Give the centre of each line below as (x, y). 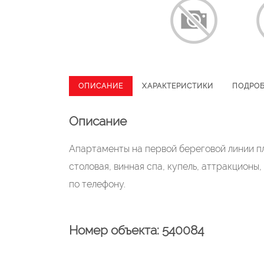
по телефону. (97, 184)
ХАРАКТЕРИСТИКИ (178, 86)
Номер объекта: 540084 (136, 230)
